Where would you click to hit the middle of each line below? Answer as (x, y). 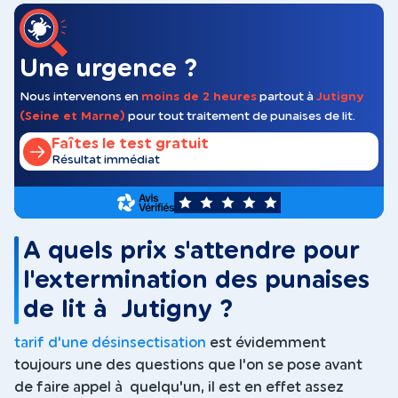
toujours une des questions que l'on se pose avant (188, 365)
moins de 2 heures (199, 96)
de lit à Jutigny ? (128, 310)
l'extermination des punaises (197, 281)
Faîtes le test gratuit (130, 144)
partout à (287, 96)
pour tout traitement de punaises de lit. (240, 116)
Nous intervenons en (80, 96)
